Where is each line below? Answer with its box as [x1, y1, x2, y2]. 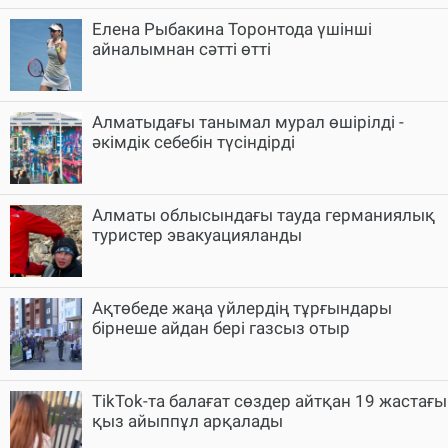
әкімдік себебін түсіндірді [92, 131, 295, 152]
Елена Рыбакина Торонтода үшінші [92, 18, 372, 39]
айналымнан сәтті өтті [92, 38, 271, 59]
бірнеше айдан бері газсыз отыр [92, 317, 350, 338]
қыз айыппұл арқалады [92, 410, 283, 431]
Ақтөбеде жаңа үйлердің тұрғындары [92, 297, 392, 318]
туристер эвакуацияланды [92, 224, 302, 245]
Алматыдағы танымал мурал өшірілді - [92, 111, 404, 132]
